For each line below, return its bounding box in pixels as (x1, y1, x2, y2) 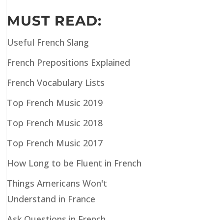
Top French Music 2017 (6, 137, 103, 149)
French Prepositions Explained (6, 56, 130, 68)
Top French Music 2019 (6, 97, 103, 109)
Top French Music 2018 (6, 117, 103, 129)
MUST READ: (6, 12, 102, 29)
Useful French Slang (6, 36, 89, 48)
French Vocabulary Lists (6, 77, 105, 88)
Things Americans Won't (6, 177, 107, 189)
